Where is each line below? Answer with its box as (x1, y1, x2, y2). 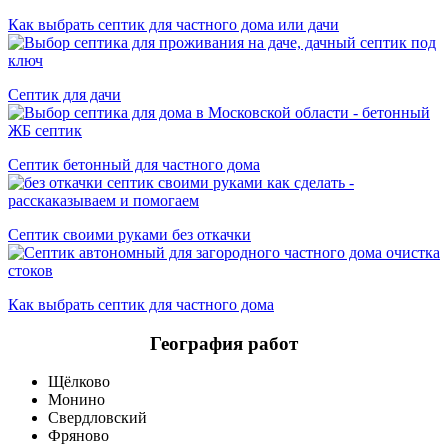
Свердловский (48, 409, 147, 427)
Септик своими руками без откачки (8, 225, 251, 243)
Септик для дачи (8, 85, 121, 103)
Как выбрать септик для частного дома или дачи (8, 15, 339, 33)
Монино (48, 391, 105, 409)
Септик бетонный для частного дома (8, 155, 260, 173)
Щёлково (48, 373, 110, 391)
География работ (150, 332, 298, 354)
